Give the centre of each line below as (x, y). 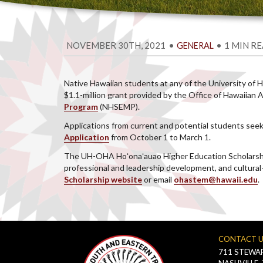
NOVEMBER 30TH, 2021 (116, 45)
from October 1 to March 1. (160, 137)
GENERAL (195, 45)
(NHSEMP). (119, 107)
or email (158, 179)
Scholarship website (103, 179)
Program (81, 107)
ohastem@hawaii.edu (216, 179)
